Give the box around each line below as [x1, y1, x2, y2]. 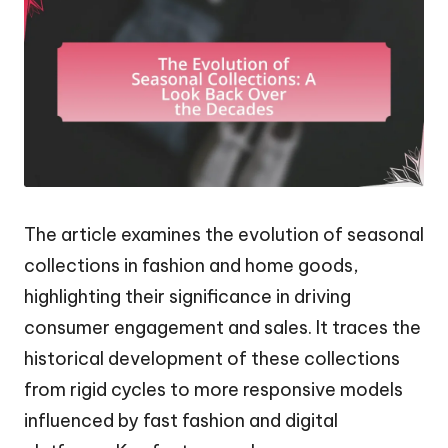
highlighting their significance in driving [24, 284, 351, 308]
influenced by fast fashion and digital [24, 408, 338, 432]
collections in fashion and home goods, [24, 253, 359, 277]
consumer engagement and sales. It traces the [24, 315, 421, 339]
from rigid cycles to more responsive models [24, 377, 403, 401]
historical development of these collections [24, 346, 400, 370]
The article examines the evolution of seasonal [24, 222, 424, 246]
